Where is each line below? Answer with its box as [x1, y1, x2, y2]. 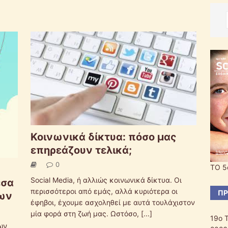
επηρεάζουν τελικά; [30, 144, 132, 157]
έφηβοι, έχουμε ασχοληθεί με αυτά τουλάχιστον [30, 198, 195, 207]
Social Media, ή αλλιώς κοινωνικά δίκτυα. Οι [30, 176, 182, 185]
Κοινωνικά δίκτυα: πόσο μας [30, 131, 177, 144]
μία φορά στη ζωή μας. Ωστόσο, [30, 209, 141, 218]
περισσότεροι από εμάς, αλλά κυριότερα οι [30, 187, 178, 196]
